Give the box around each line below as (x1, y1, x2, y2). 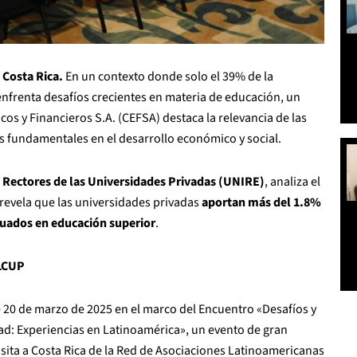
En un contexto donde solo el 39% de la (63, 67, 273, 85)
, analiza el (265, 172, 320, 190)
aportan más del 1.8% (202, 193, 321, 211)
